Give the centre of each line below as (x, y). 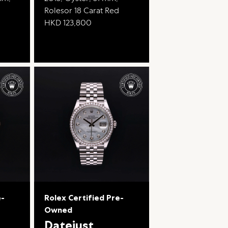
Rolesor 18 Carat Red (81, 11)
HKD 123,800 (68, 23)
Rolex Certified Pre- (84, 198)
